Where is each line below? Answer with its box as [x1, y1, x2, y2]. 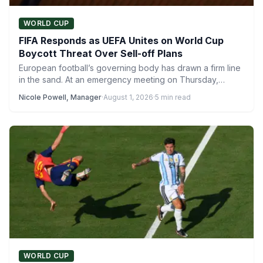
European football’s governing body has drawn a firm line [19, 63, 241, 73]
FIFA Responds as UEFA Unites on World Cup [19, 35, 224, 46]
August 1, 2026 [103, 93, 153, 102]
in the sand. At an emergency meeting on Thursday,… [19, 75, 225, 85]
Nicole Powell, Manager [19, 93, 102, 102]
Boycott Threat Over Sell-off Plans [19, 48, 183, 59]
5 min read [155, 93, 191, 102]
